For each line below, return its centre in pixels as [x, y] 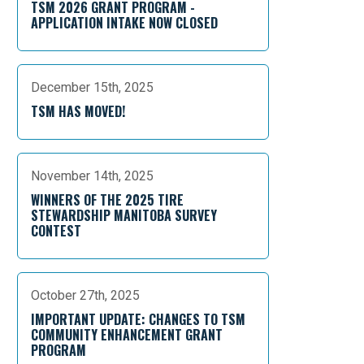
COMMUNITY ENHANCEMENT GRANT [127, 335]
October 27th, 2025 [85, 295]
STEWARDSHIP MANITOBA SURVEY [124, 215]
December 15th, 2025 [92, 87]
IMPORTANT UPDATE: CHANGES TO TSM [138, 319]
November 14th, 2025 [92, 176]
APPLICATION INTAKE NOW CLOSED [124, 23]
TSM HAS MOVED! [78, 111]
